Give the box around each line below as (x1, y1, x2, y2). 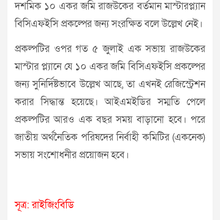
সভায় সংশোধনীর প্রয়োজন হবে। (15, 149, 129, 162)
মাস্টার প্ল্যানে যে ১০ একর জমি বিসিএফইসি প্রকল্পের (15, 60, 205, 74)
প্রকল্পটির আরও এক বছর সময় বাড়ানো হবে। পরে (15, 113, 205, 127)
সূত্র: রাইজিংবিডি (15, 199, 74, 212)
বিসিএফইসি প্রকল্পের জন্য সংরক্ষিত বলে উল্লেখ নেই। (15, 18, 203, 31)
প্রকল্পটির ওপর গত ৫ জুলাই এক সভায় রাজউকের (15, 43, 205, 56)
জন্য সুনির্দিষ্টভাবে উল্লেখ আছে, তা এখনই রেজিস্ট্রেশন (15, 78, 205, 91)
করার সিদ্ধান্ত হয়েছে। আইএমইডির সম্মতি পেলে (15, 96, 205, 109)
